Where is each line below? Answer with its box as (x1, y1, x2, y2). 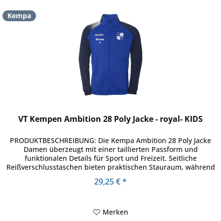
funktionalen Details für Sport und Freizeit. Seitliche (24, 153, 197, 163)
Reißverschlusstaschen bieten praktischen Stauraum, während (6, 162, 215, 172)
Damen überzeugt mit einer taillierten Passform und (23, 144, 198, 154)
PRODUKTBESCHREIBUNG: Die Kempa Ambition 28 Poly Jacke (10, 135, 212, 145)
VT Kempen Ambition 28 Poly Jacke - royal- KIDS (18, 113, 203, 124)
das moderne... (85, 171, 136, 181)
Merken (102, 207, 128, 217)
